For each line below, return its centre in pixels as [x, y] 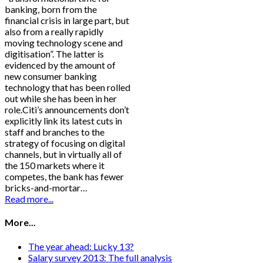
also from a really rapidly [54, 32]
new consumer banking [51, 76]
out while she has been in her [61, 99]
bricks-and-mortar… [46, 188]
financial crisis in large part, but [67, 21]
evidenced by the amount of [60, 65]
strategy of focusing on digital [65, 143]
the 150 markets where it [55, 166]
